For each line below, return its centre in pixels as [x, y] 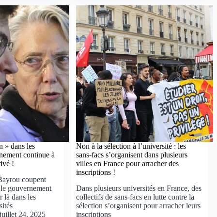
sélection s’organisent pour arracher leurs [139, 206]
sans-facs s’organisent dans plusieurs [132, 155]
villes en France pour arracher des [128, 164]
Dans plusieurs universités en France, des [139, 188]
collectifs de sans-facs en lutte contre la [135, 197]
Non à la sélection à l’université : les [131, 146]
